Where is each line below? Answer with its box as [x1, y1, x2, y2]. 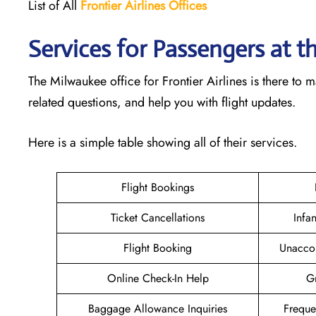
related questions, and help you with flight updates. [28, 92, 299, 111]
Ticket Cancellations [111, 209, 205, 226]
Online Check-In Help [107, 269, 209, 286]
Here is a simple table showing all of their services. [28, 133, 297, 152]
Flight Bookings [121, 178, 194, 195]
